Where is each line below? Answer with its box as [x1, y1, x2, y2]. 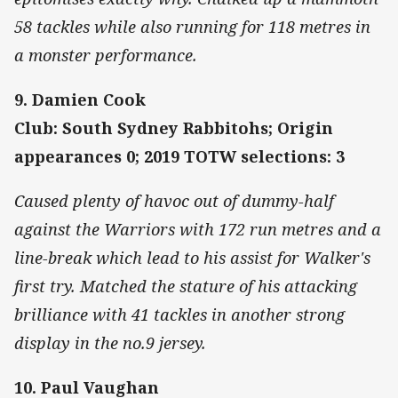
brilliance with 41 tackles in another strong [14, 304, 345, 326]
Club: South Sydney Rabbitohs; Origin [14, 116, 333, 139]
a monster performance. [14, 44, 202, 66]
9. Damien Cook [14, 88, 146, 110]
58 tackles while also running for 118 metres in [14, 15, 370, 37]
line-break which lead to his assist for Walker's [14, 247, 370, 269]
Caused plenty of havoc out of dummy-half [14, 190, 334, 212]
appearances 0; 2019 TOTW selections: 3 [14, 145, 345, 167]
